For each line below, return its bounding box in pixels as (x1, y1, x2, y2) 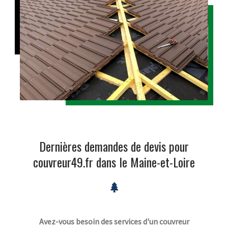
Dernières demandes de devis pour (39, 137, 189, 156)
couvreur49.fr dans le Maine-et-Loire (33, 153, 195, 172)
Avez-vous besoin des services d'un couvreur (39, 216, 189, 226)
